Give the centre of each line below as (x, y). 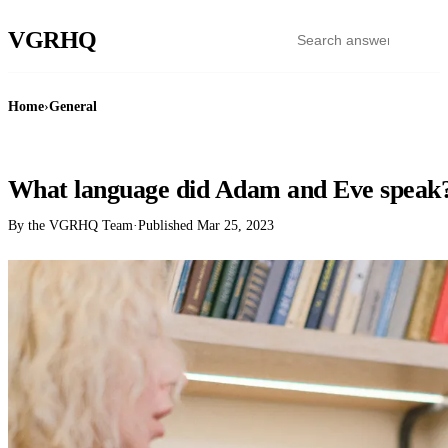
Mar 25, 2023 (235, 225)
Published (167, 225)
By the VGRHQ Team (70, 225)
